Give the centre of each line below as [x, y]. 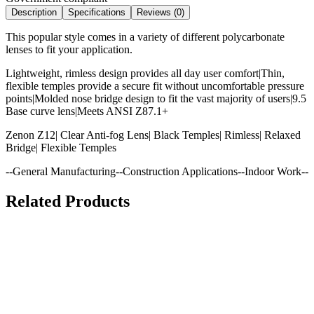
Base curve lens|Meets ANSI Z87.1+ [87, 111]
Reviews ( [157, 12]
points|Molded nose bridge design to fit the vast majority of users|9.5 [156, 98]
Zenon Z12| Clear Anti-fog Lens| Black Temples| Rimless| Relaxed [153, 135]
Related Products [68, 201]
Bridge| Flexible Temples [61, 147]
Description [34, 12]
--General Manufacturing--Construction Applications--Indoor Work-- [157, 171]
